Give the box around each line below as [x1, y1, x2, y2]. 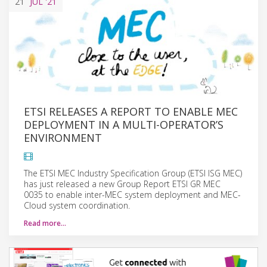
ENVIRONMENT [24, 130, 102, 145]
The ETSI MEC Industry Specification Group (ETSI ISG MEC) [24, 167, 242, 179]
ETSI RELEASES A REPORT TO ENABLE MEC [24, 104, 238, 119]
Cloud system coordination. [24, 199, 130, 211]
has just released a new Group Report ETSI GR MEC [24, 178, 221, 190]
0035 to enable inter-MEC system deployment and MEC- [24, 188, 241, 200]
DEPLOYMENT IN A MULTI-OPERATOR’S [24, 117, 223, 132]
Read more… [24, 218, 66, 228]
